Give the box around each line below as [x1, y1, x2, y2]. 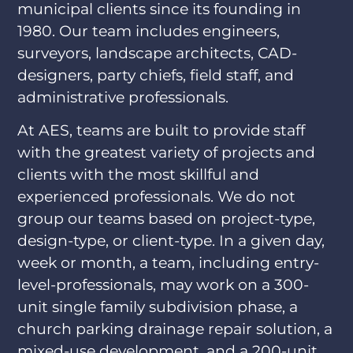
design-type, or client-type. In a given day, [17, 230, 325, 250]
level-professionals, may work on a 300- [17, 274, 310, 294]
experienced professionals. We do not [17, 186, 296, 206]
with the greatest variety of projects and [17, 142, 316, 162]
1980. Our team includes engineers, [17, 20, 281, 40]
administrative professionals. [17, 87, 229, 106]
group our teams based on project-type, [17, 208, 316, 228]
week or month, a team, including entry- [17, 252, 320, 272]
